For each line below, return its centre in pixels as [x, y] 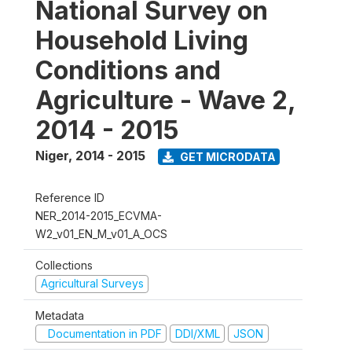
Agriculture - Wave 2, [165, 101]
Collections [64, 266]
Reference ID [70, 198]
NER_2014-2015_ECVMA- [99, 216]
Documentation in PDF [103, 333]
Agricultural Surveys [92, 284]
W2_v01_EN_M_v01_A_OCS [101, 234]
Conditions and [128, 71]
